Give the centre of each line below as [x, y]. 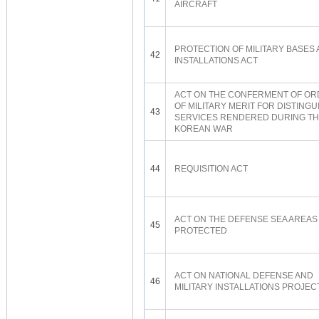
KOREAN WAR [204, 129]
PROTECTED [201, 231]
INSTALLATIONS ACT [216, 61]
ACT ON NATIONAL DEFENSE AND [244, 276]
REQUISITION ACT [211, 169]
